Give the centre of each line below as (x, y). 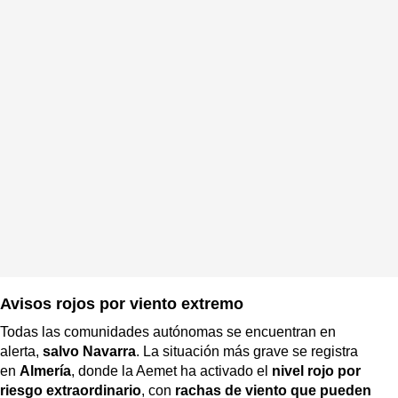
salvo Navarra (89, 351)
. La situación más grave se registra (247, 351)
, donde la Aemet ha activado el (171, 370)
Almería (45, 370)
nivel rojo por (316, 370)
